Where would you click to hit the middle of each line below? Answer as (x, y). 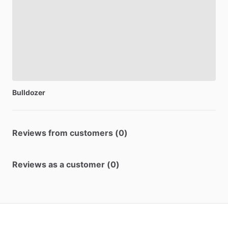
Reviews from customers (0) (70, 133)
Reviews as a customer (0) (66, 164)
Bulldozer (29, 92)
